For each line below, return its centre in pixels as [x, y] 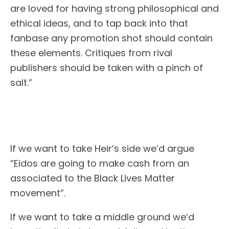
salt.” [21, 83]
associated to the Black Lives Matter [93, 178]
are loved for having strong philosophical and [114, 8]
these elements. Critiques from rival [91, 53]
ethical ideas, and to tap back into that [99, 23]
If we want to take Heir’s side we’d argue [102, 148]
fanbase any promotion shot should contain [111, 38]
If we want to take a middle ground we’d [102, 217]
